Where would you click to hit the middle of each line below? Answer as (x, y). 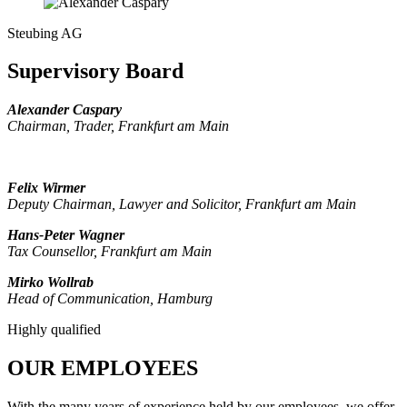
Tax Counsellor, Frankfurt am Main (109, 252)
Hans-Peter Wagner (66, 235)
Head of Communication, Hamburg (110, 299)
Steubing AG (45, 33)
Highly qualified (54, 330)
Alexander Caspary (65, 110)
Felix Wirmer (46, 188)
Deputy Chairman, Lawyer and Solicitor (123, 204)
